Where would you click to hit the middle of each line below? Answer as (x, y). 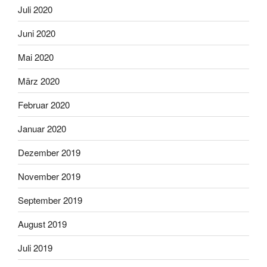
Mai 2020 (36, 57)
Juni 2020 (37, 33)
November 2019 (49, 176)
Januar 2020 (42, 128)
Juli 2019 (35, 247)
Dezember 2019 (49, 152)
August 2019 (42, 223)
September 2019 (50, 200)
